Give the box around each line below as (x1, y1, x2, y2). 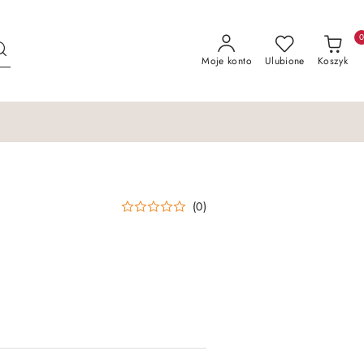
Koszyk (317, 53, 348, 68)
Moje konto (201, 53, 252, 68)
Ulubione (264, 53, 305, 68)
